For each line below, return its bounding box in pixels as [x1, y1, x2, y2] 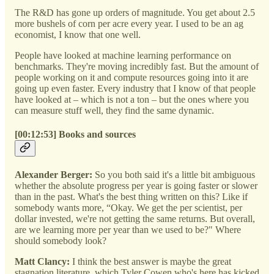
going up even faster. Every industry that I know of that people [15, 83, 256, 94]
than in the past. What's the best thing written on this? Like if [15, 191, 248, 202]
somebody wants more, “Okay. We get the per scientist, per [15, 202, 242, 213]
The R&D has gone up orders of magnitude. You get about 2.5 [15, 7, 255, 18]
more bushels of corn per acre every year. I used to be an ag [15, 18, 243, 29]
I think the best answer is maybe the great [72, 256, 231, 267]
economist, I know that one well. [15, 29, 143, 40]
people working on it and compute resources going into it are [15, 72, 248, 83]
